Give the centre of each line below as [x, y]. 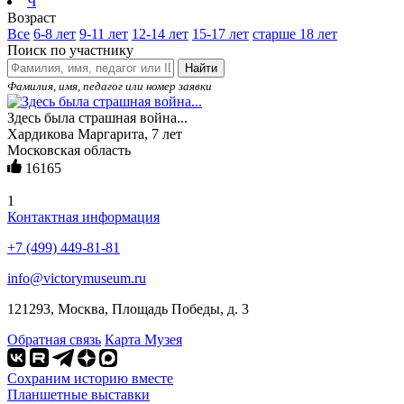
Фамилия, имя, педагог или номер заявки [110, 86]
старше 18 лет [295, 33]
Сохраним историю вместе [90, 378]
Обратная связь [54, 339]
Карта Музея [143, 339]
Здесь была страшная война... [97, 117]
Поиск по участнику [70, 50]
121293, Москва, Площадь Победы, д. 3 [128, 308]
